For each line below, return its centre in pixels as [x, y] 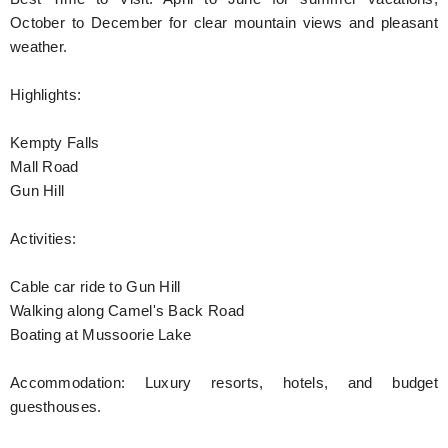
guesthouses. [56, 406]
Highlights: [46, 94]
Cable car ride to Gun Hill [95, 286]
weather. [39, 46]
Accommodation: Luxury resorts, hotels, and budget [224, 382]
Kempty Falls [55, 142]
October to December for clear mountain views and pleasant [224, 22]
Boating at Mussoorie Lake [101, 334]
